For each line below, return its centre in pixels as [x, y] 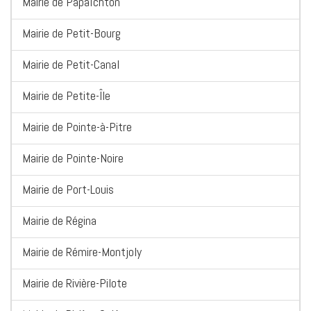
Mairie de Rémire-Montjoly [82, 252]
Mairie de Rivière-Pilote [75, 283]
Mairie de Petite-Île [66, 96]
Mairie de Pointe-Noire [73, 158]
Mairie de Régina [59, 221]
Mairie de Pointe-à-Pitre [77, 127]
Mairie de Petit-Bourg [72, 33]
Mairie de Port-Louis [68, 190]
